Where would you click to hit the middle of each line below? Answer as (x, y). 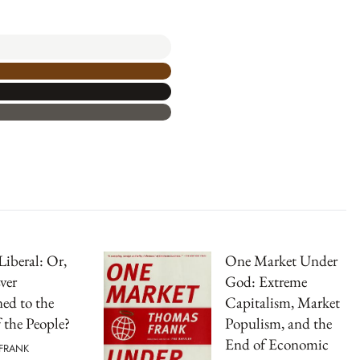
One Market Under (281, 261)
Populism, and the (278, 323)
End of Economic (277, 344)
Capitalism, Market (282, 303)
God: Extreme (266, 282)
